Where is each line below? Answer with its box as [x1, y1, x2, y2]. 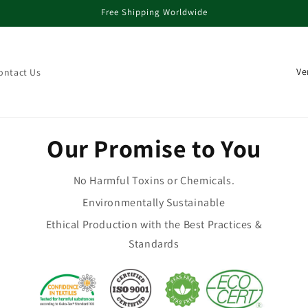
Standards [129, 236, 179, 251]
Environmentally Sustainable [82, 195, 225, 210]
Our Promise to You [47, 132, 261, 164]
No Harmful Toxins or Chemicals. [73, 173, 235, 188]
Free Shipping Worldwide [100, 6, 208, 18]
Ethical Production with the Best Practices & [45, 217, 263, 232]
